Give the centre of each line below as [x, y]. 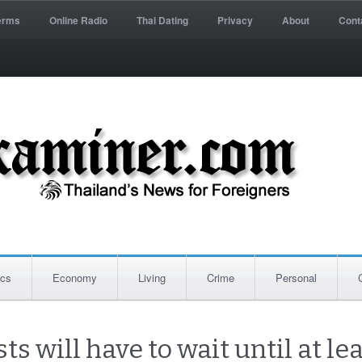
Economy [75, 278]
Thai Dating [162, 20]
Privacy [235, 20]
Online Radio [78, 20]
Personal [296, 278]
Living [152, 278]
